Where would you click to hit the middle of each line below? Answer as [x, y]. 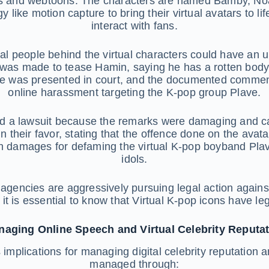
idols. [134, 159]
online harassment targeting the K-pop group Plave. [134, 93]
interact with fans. [134, 26]
